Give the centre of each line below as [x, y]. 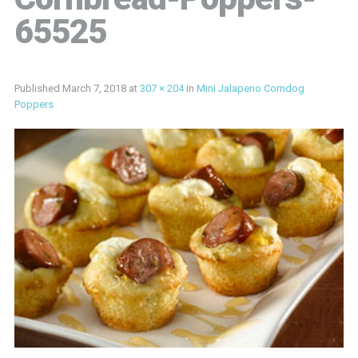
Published [38, 88]
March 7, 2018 [94, 88]
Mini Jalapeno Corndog [250, 88]
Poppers [34, 104]
